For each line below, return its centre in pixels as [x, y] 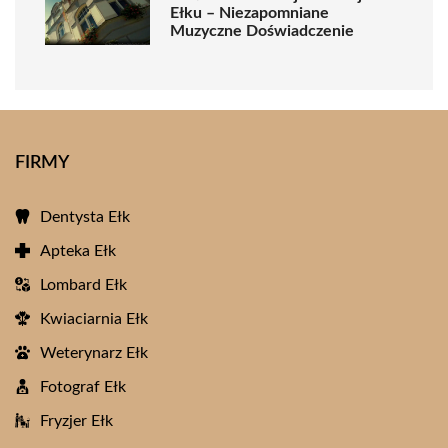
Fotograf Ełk [83, 387]
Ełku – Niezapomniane [249, 12]
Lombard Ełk [83, 285]
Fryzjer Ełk [76, 421]
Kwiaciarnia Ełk [94, 319]
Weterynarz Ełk [94, 353]
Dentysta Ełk [85, 217]
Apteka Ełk [78, 251]
